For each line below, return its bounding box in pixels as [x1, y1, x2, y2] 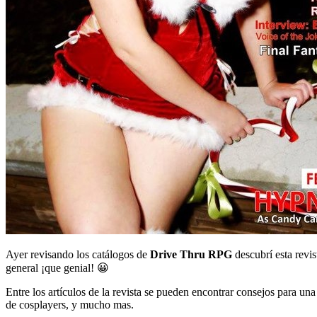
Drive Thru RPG [150, 248, 232, 260]
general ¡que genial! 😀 [6, 261, 109, 274]
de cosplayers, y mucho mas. [6, 298, 134, 311]
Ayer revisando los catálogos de [6, 248, 150, 260]
